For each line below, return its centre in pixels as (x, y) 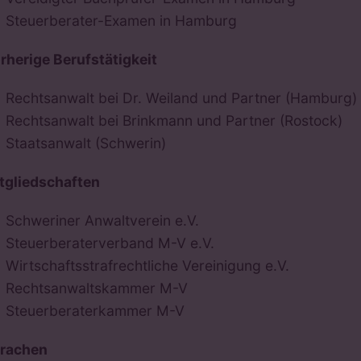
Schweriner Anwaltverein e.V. (103, 220)
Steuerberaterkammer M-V (95, 310)
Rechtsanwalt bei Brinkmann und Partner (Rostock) (174, 120)
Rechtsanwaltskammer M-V (97, 288)
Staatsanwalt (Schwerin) (86, 143)
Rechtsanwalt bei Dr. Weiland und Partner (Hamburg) (182, 98)
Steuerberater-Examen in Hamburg (122, 20)
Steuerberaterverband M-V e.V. (110, 243)
